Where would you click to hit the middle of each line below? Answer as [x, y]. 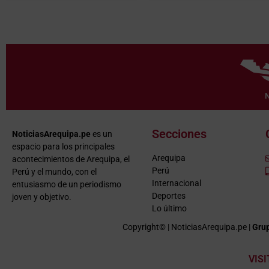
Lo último [169, 209]
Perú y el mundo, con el [54, 172]
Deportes [168, 196]
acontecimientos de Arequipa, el [71, 159]
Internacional [176, 183]
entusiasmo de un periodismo [67, 185]
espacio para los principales [63, 147]
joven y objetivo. [42, 197]
